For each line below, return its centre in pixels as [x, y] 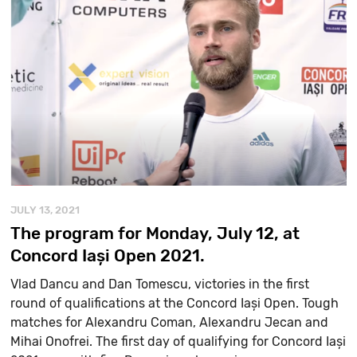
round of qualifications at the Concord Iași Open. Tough [175, 303]
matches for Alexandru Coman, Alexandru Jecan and [170, 322]
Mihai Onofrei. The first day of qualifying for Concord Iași [178, 341]
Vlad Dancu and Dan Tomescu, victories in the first [160, 284]
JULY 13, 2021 [45, 210]
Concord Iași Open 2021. [108, 255]
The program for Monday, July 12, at [155, 233]
